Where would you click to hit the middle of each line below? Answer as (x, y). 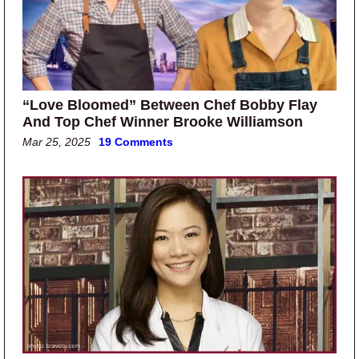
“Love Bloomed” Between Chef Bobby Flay (170, 105)
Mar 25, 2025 (56, 141)
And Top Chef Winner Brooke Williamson (163, 121)
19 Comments (136, 141)
